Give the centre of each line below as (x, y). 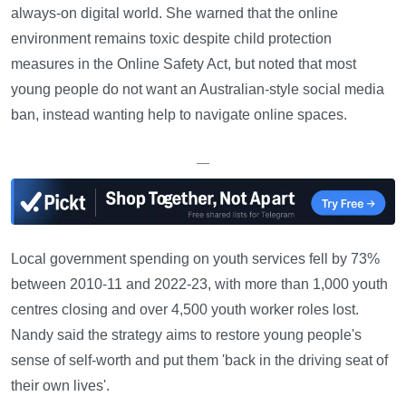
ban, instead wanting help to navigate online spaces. (179, 114)
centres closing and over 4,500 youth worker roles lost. (185, 309)
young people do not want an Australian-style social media (198, 89)
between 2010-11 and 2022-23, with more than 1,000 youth (199, 284)
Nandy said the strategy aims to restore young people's (186, 334)
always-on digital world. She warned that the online (174, 13)
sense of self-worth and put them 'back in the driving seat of (199, 360)
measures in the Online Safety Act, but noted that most (184, 63)
